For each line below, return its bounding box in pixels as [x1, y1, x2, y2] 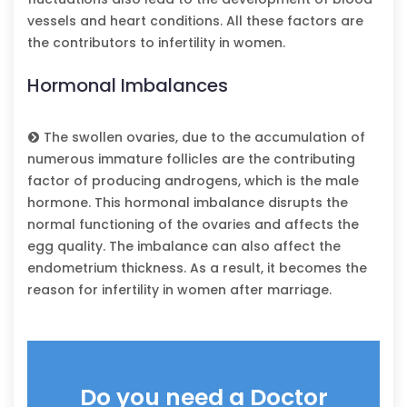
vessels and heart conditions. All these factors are [27, 11, 363, 30]
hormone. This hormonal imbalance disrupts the [27, 193, 348, 212]
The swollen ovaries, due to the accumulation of [40, 127, 365, 146]
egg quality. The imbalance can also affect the [27, 236, 341, 255]
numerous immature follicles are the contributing [27, 149, 355, 168]
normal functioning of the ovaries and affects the [27, 214, 359, 233]
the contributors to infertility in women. [27, 33, 285, 52]
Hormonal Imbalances [27, 72, 228, 98]
